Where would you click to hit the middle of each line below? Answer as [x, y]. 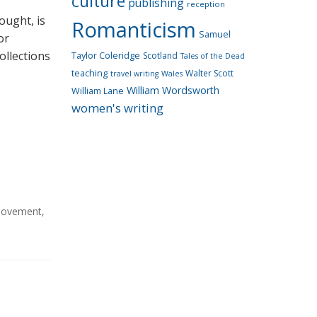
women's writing [117, 108]
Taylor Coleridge [106, 56]
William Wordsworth [173, 90]
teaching [90, 73]
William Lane [98, 91]
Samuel [215, 34]
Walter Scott [209, 73]
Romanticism [134, 30]
